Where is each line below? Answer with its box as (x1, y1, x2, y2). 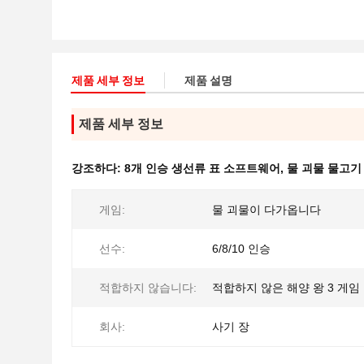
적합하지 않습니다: (99, 281, 197, 294)
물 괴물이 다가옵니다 (212, 203, 321, 216)
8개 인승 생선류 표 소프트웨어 (124, 162, 280, 175)
